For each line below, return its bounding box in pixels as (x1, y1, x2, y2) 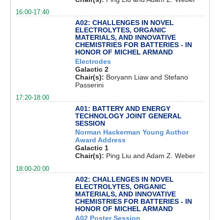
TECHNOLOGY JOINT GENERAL (75, 111, 182, 120)
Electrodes (75, 57, 111, 66)
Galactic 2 (75, 65, 109, 74)
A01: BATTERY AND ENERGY (75, 104, 170, 112)
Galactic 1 (75, 144, 109, 152)
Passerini (75, 81, 104, 89)
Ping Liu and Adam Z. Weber (106, 152, 195, 160)
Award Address (75, 136, 126, 144)
